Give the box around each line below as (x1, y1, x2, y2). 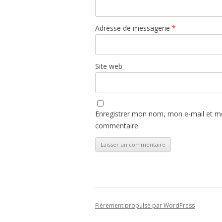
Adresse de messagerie (95, 23, 172, 33)
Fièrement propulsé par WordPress (95, 201, 195, 210)
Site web (95, 61, 122, 71)
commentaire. (95, 121, 140, 131)
